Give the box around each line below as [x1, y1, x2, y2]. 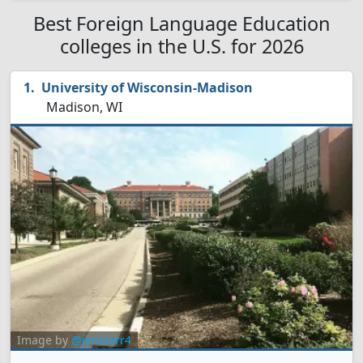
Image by [17, 332, 71, 348]
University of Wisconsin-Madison [41, 79, 253, 96]
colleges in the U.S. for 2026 [59, 33, 304, 59]
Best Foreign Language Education [32, 11, 331, 36]
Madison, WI [43, 98, 122, 116]
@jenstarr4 [71, 332, 131, 348]
